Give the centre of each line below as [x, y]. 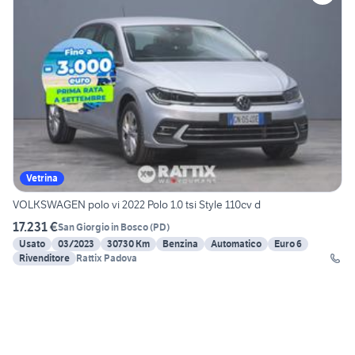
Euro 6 [288, 244]
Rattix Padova [107, 258]
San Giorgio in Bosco [103, 227]
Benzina [180, 244]
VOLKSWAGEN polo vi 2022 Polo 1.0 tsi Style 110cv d [137, 205]
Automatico [236, 244]
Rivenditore [44, 258]
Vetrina [42, 178]
